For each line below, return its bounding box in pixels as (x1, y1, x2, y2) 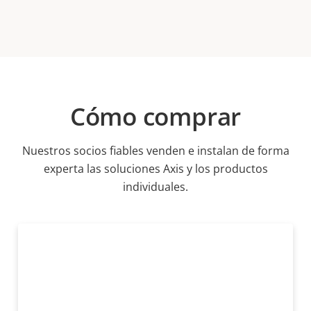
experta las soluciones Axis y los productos (43, 161, 268, 177)
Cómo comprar (69, 100, 242, 133)
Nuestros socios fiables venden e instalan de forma (22, 143, 289, 159)
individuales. (123, 179, 188, 195)
